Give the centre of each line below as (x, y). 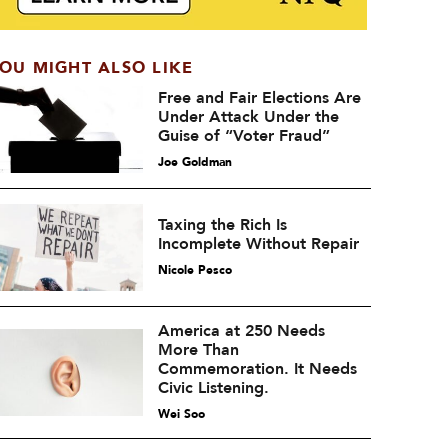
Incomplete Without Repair (258, 244)
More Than (198, 350)
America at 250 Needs (241, 331)
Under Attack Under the (248, 116)
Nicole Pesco (194, 270)
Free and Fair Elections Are (259, 97)
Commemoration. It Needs (257, 369)
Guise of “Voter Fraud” (243, 135)
